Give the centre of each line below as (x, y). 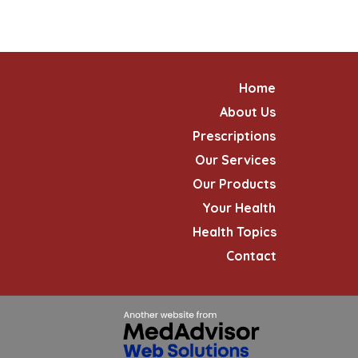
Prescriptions (234, 136)
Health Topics (235, 232)
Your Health (239, 208)
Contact (251, 256)
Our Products (234, 184)
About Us (248, 112)
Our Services (235, 160)
